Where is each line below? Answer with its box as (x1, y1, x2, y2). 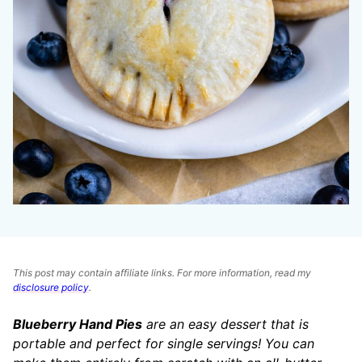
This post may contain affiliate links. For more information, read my (13, 267, 311, 279)
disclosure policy (13, 281, 89, 293)
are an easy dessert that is (142, 316, 309, 332)
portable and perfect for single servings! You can (13, 335, 314, 351)
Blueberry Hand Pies (13, 316, 142, 332)
